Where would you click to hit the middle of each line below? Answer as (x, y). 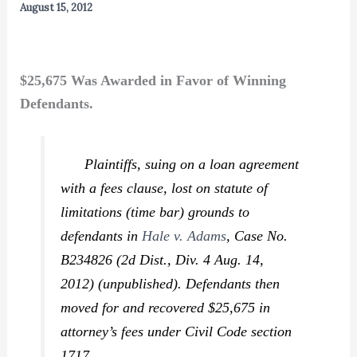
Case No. (261, 235)
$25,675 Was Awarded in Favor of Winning (153, 80)
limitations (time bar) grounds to (155, 212)
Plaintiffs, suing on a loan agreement (180, 164)
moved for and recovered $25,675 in (166, 307)
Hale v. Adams (184, 235)
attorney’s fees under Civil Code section (177, 331)
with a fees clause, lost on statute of (165, 188)
